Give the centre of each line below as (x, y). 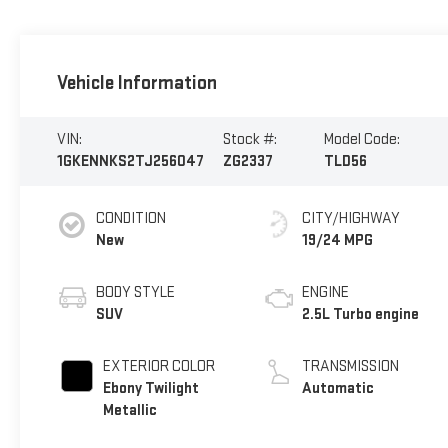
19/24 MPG (338, 241)
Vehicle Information (136, 83)
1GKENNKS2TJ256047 (130, 162)
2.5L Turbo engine (361, 315)
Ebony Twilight (150, 389)
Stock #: (249, 140)
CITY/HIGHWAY (351, 219)
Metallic (129, 411)
